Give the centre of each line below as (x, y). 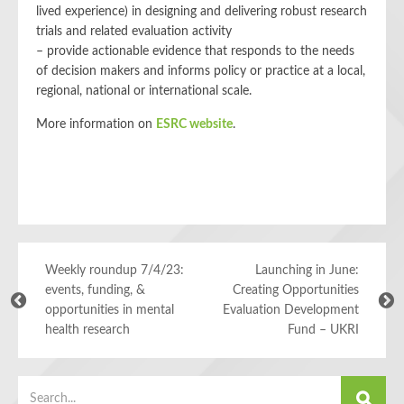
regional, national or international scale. (144, 91)
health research (87, 330)
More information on (96, 124)
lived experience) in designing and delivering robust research (202, 12)
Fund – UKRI (323, 330)
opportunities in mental (110, 310)
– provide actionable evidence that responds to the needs (195, 51)
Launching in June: (307, 271)
